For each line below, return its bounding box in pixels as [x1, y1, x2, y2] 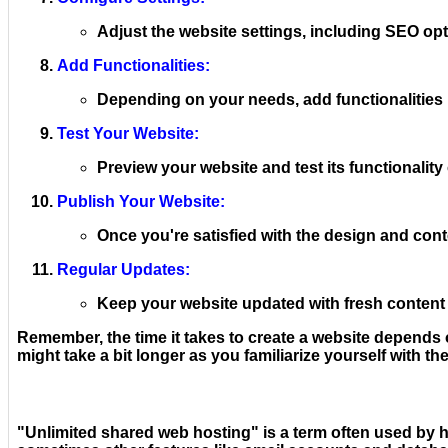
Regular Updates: [57, 260, 190, 278]
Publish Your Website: [57, 192, 225, 210]
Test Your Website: [57, 124, 199, 142]
